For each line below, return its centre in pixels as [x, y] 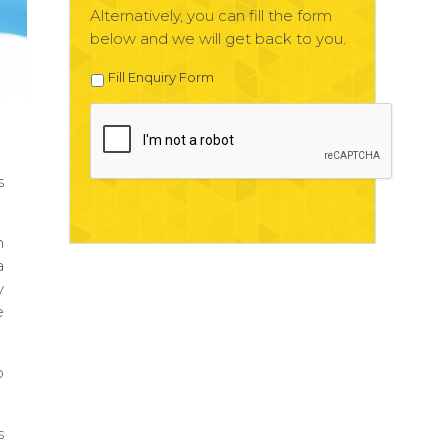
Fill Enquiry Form [160, 76]
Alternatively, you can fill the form [210, 15]
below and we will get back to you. [217, 38]
